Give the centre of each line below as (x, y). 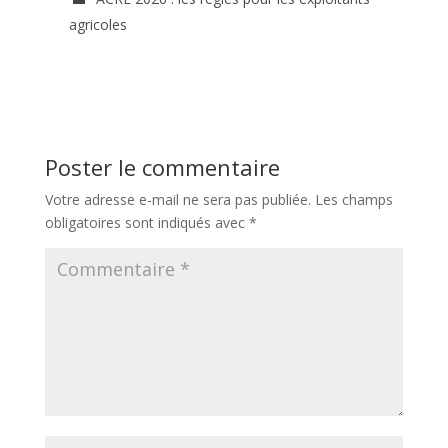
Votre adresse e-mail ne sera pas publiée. (177, 200)
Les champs (353, 200)
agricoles (97, 25)
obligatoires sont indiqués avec (146, 223)
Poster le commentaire (162, 167)
